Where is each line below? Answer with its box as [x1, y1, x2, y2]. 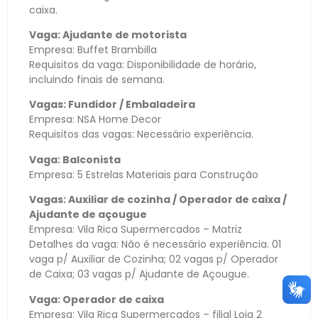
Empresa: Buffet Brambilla [29, 43, 157, 57]
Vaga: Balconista [29, 152, 121, 167]
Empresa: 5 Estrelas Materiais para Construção [29, 167, 258, 182]
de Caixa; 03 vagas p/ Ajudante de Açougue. [29, 267, 249, 282]
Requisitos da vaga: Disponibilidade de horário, [29, 57, 256, 72]
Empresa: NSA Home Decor [29, 112, 161, 127]
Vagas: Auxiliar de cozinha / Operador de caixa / [29, 192, 287, 207]
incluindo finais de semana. [29, 72, 165, 87]
